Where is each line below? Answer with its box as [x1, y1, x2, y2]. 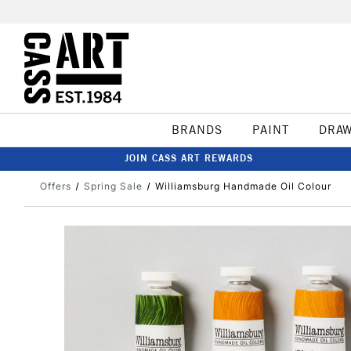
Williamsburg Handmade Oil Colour [154, 180, 331, 192]
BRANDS [171, 122, 223, 137]
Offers [40, 180, 71, 192]
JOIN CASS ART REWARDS [125, 152, 253, 164]
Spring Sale [83, 180, 143, 192]
